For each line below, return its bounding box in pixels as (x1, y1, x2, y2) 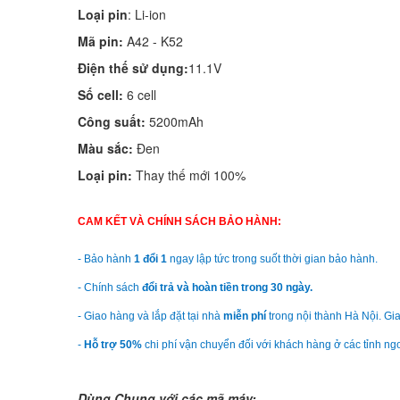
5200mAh (146, 112, 207, 131)
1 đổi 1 (134, 253, 167, 266)
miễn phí (223, 310, 266, 323)
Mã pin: (78, 32, 123, 51)
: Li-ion (128, 5, 166, 24)
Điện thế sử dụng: (78, 59, 188, 78)
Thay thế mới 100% (132, 166, 246, 185)
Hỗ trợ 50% (84, 338, 142, 352)
